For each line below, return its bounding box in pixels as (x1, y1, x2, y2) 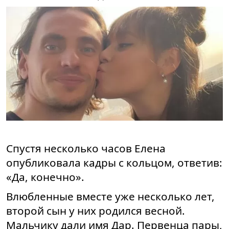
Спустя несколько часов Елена (6, 141, 166, 156)
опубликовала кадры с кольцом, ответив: (6, 155, 222, 170)
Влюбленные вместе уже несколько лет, (6, 189, 215, 204)
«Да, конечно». (6, 170, 84, 185)
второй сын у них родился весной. (6, 203, 185, 218)
